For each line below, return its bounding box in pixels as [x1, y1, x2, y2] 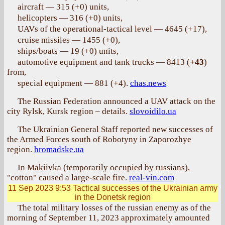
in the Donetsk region [74, 193, 151, 201]
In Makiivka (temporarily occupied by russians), [18, 163, 190, 172]
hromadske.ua [34, 145, 84, 154]
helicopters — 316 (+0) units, [18, 13, 123, 23]
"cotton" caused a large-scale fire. [7, 173, 129, 182]
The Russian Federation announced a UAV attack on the [18, 96, 215, 106]
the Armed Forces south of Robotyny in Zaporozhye [7, 135, 191, 144]
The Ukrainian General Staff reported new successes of [18, 125, 213, 134]
